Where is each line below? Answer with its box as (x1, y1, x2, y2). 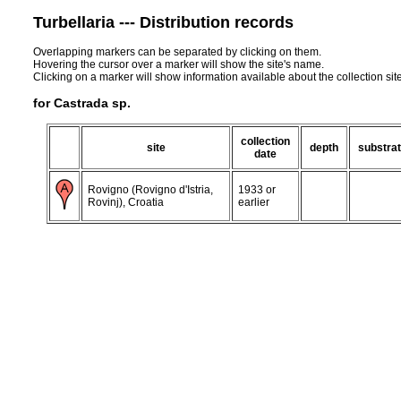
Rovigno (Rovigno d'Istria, (88, 183, 213, 196)
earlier (238, 195, 269, 209)
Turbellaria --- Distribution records (33, 13, 294, 31)
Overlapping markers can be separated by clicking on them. (33, 45, 321, 58)
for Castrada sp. (33, 95, 131, 110)
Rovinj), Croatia (88, 195, 164, 209)
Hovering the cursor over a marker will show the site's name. (33, 57, 324, 71)
